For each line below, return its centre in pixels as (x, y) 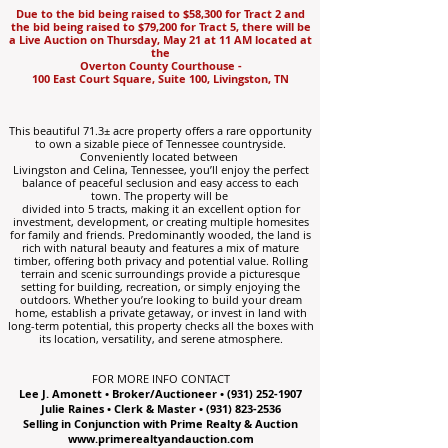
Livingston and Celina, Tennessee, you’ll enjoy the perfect (160, 169)
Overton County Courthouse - (160, 65)
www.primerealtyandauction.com (160, 438)
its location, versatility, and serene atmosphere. (160, 338)
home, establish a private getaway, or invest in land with (160, 312)
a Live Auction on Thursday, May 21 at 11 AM (130, 39)
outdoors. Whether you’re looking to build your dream (160, 299)
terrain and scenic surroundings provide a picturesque (160, 273)
